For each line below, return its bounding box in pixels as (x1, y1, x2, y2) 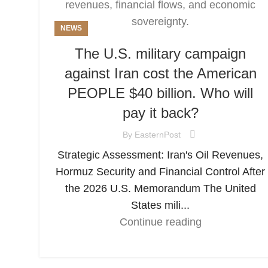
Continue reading (119, 216, 202, 229)
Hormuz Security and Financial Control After (56, 166, 265, 178)
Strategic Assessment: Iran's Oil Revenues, (57, 149, 263, 162)
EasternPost (134, 129, 181, 139)
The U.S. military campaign (75, 45, 246, 62)
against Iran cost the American (64, 65, 257, 81)
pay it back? (122, 105, 199, 121)
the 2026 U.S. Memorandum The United (65, 182, 256, 195)
